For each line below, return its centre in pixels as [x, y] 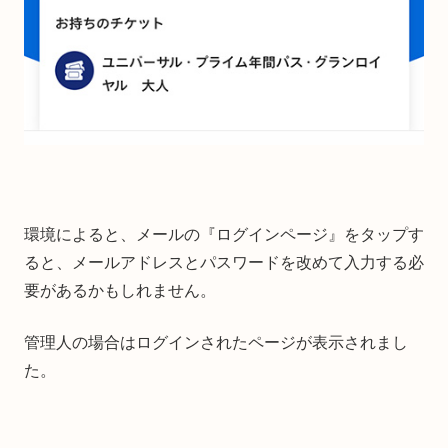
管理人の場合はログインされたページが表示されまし [216, 343]
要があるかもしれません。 [120, 291]
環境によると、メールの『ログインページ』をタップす [224, 235]
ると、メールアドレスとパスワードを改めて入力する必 [224, 263]
